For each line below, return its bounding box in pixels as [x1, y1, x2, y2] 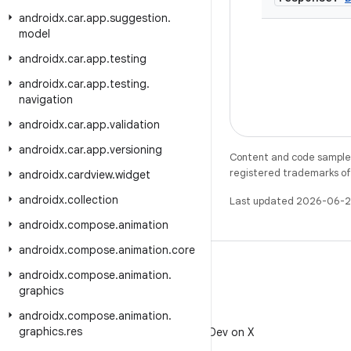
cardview [67, 168, 112, 182]
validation [110, 118, 160, 132]
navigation [19, 92, 73, 107]
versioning [110, 143, 162, 157]
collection [67, 193, 118, 207]
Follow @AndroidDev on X [122, 325, 254, 339]
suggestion [110, 11, 168, 25]
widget [115, 168, 150, 182]
